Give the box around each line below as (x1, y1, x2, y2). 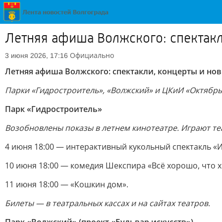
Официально (70, 51, 114, 60)
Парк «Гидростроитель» (5, 104, 102, 114)
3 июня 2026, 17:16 (5, 52, 68, 59)
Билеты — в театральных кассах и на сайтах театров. (5, 198, 210, 209)
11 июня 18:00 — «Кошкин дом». (5, 179, 128, 190)
